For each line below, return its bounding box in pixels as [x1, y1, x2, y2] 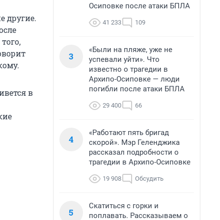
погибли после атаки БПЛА [89, 84, 185, 93]
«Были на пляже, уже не [89, 45, 172, 54]
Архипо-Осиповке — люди [89, 75, 180, 83]
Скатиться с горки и [89, 201, 159, 210]
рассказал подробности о [89, 148, 179, 157]
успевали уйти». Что [89, 55, 160, 64]
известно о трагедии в [89, 65, 168, 74]
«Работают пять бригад [89, 128, 169, 137]
